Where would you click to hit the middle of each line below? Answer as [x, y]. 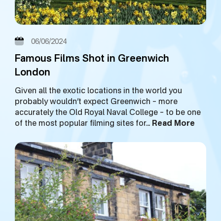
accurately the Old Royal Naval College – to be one [108, 113]
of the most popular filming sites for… [83, 124]
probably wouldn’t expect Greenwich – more [96, 102]
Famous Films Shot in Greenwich [92, 59]
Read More [173, 124]
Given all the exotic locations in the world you [98, 91]
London [33, 73]
